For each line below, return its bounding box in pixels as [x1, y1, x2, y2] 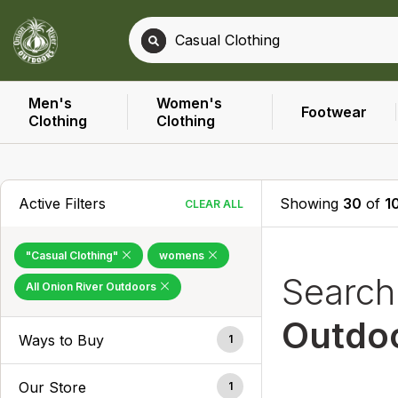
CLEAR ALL [185, 196, 244, 211]
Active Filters [19, 194, 106, 212]
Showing [280, 194, 344, 212]
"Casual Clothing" [26, 248, 121, 262]
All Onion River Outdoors [26, 280, 159, 293]
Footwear [301, 103, 368, 121]
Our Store [19, 378, 86, 396]
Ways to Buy [19, 330, 104, 349]
